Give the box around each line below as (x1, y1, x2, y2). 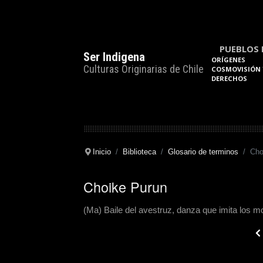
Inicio (92, 147, 111, 156)
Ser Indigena (83, 49, 145, 64)
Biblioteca (122, 147, 156, 156)
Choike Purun (83, 177, 167, 197)
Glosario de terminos (167, 147, 238, 156)
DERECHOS (211, 74, 247, 83)
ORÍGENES (211, 55, 245, 64)
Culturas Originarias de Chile (83, 62, 204, 75)
